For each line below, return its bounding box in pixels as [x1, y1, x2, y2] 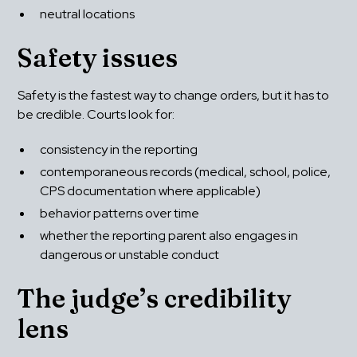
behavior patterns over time [40, 205, 200, 222]
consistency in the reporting [40, 141, 198, 159]
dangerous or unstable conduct [40, 246, 220, 264]
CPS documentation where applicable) [40, 182, 261, 200]
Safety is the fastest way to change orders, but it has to [18, 87, 330, 104]
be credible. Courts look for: [18, 106, 175, 124]
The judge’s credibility [18, 283, 292, 315]
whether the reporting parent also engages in [40, 227, 299, 245]
